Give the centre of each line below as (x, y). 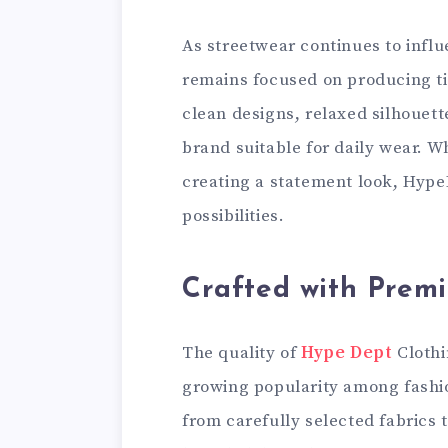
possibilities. (233, 216)
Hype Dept (347, 353)
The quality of (241, 353)
